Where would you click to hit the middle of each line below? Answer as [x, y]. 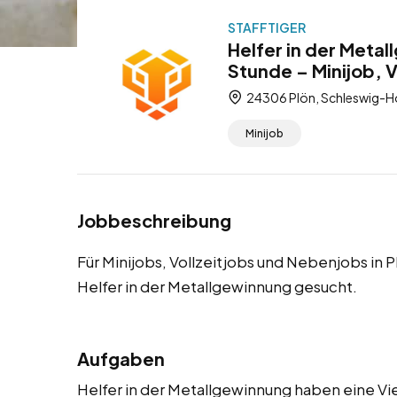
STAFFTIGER [267, 27]
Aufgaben [121, 359]
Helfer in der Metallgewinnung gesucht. [217, 287]
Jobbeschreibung [154, 221]
